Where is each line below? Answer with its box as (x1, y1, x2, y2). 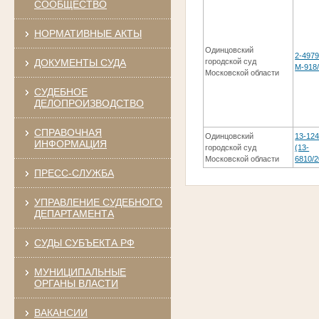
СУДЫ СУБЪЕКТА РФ (33, 236, 135, 249)
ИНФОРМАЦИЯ (33, 137, 107, 150)
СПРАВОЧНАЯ (33, 126, 102, 138)
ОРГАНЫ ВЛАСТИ (33, 277, 118, 289)
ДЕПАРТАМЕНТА (33, 207, 114, 219)
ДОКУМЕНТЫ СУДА (33, 56, 126, 68)
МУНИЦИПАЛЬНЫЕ (33, 266, 126, 278)
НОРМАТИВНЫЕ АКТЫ (33, 27, 142, 39)
